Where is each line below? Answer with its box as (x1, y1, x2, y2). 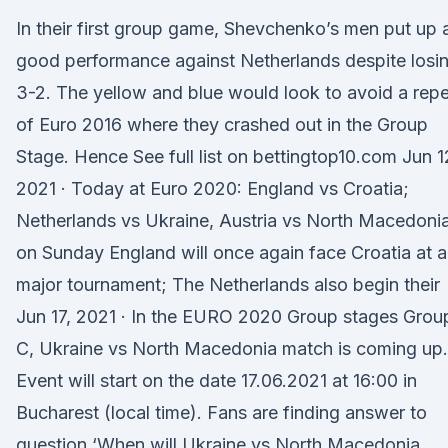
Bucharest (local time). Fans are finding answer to (16, 402, 427, 423)
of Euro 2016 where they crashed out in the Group (16, 114, 428, 135)
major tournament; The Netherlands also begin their (16, 274, 440, 295)
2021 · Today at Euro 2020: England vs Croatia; (16, 178, 409, 199)
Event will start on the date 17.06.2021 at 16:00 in (16, 370, 417, 391)
